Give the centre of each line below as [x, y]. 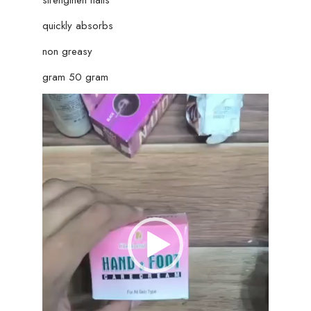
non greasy [67, 51]
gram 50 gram [75, 77]
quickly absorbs [77, 25]
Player [55, 120]
